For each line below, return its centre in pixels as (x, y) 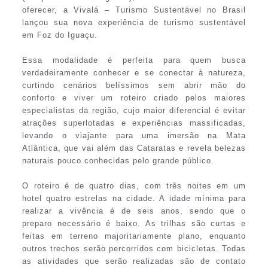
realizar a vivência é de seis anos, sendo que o (134, 211)
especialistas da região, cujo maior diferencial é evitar (134, 110)
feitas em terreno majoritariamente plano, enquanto (134, 236)
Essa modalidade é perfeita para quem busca (134, 60)
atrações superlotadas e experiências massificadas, (134, 123)
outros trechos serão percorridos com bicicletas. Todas (134, 248)
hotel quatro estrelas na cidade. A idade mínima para (134, 198)
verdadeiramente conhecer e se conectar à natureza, (134, 72)
